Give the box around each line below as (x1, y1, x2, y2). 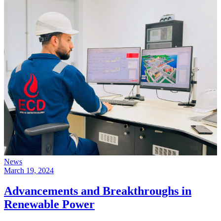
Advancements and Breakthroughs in (4, 184, 191, 198)
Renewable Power (4, 198, 95, 211)
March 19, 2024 (4, 166, 54, 175)
